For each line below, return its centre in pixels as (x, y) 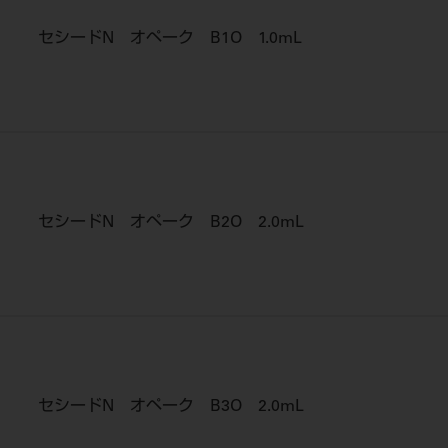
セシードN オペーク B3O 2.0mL (171, 407)
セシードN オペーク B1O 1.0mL (170, 39)
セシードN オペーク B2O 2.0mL (171, 223)
